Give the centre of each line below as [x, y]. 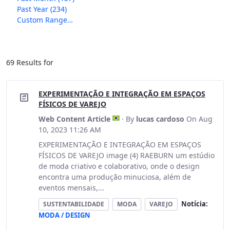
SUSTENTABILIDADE [74, 204]
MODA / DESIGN [64, 215]
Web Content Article [74, 119]
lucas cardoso [160, 119]
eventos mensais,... [71, 188]
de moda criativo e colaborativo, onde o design [119, 166]
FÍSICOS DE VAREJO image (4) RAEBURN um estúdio [127, 155]
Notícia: [195, 204]
